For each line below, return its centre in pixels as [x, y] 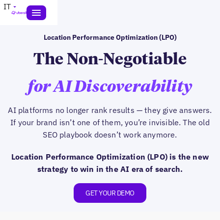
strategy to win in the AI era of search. [110, 169]
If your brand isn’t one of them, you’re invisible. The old [110, 122]
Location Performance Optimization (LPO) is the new [110, 157]
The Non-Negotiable [110, 60]
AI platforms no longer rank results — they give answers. [110, 110]
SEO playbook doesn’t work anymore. [110, 135]
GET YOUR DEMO [110, 193]
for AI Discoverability [110, 87]
